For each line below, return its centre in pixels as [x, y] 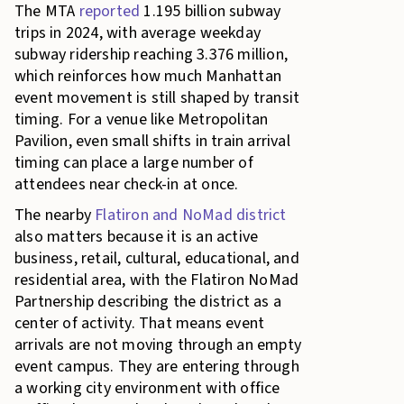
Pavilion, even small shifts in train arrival [152, 141]
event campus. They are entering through [157, 367]
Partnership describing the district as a [148, 302]
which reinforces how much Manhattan [148, 76]
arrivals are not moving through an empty [158, 345]
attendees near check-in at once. [127, 184]
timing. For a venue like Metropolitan [142, 119]
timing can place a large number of [134, 163]
